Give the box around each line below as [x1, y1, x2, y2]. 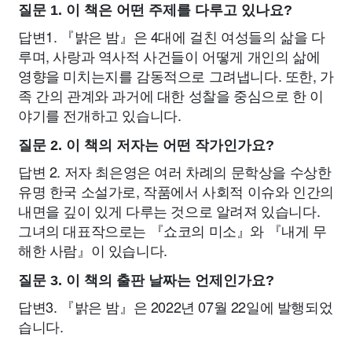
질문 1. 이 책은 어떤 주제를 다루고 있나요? [18, 2, 292, 18]
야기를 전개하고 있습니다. [18, 104, 181, 125]
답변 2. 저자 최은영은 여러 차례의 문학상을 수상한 [18, 160, 332, 181]
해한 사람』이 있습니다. [18, 239, 167, 260]
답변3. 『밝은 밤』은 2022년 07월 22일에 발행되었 [18, 295, 333, 317]
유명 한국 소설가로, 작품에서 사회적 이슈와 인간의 [18, 180, 334, 201]
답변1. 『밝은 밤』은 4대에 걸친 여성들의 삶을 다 [18, 25, 325, 46]
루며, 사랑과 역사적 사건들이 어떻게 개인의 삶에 [18, 45, 321, 66]
